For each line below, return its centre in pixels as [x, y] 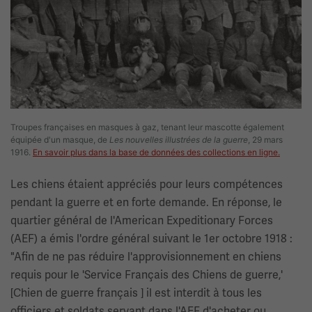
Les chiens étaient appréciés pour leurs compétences [147, 185]
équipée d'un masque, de [60, 140]
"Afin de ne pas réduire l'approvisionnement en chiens [146, 257]
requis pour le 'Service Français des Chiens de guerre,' [147, 275]
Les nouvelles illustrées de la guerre [179, 140]
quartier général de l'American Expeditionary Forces [142, 221]
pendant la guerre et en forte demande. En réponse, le [146, 203]
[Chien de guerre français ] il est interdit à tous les [136, 293]
